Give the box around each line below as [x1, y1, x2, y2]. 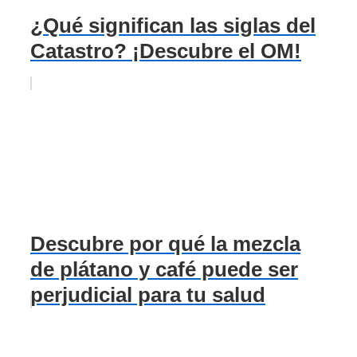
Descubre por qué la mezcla [30, 232, 300, 257]
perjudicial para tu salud [30, 283, 265, 308]
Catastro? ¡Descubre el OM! [30, 38, 301, 63]
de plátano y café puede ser [30, 257, 298, 282]
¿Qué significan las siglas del [30, 13, 316, 37]
